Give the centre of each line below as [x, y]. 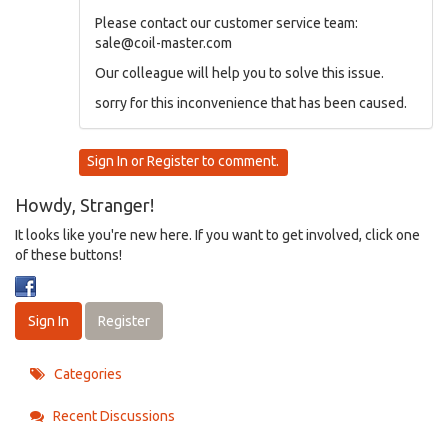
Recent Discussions [112, 415]
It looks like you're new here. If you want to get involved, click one [217, 234]
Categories [86, 373]
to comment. [239, 161]
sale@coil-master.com [163, 42]
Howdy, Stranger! [84, 204]
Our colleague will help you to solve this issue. [239, 72]
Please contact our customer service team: [226, 22]
